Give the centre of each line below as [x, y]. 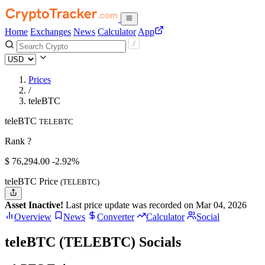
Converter [116, 217]
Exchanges [51, 32]
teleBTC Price [33, 181]
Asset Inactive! [34, 205]
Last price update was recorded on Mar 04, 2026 [155, 205]
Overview [33, 217]
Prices [40, 80]
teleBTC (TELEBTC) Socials [93, 242]
